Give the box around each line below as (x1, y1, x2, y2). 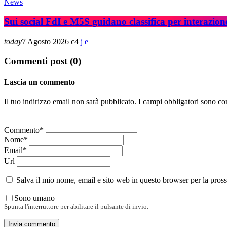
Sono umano (14, 193, 55, 202)
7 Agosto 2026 (22, 36, 69, 46)
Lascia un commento (4, 77, 75, 86)
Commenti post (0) (4, 55, 81, 66)
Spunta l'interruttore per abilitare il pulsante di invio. (4, 203, 148, 211)
